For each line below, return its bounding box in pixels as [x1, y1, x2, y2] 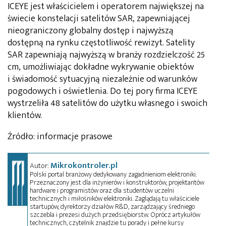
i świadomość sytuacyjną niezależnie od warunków [8, 71, 197, 87]
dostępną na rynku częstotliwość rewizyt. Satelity [8, 35, 195, 50]
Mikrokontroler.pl [50, 158, 118, 173]
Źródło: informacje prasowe [8, 129, 112, 144]
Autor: [30, 159, 51, 172]
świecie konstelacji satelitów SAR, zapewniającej [8, 11, 190, 26]
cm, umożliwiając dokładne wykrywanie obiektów [8, 59, 194, 75]
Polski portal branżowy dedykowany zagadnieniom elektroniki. [30, 168, 197, 180]
